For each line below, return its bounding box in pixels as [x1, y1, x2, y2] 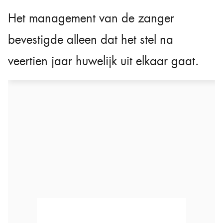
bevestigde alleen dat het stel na [8, 32, 173, 48]
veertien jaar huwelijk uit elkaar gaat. [8, 53, 199, 70]
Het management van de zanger [8, 10, 174, 27]
